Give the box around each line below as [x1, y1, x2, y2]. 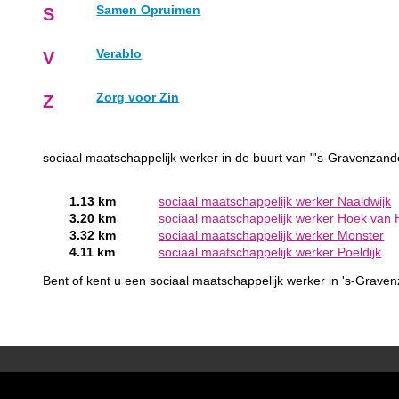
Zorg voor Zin [96, 90, 180, 104]
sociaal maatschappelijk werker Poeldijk [159, 245, 382, 259]
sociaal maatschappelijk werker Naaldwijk [159, 194, 392, 208]
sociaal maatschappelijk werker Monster [159, 228, 385, 242]
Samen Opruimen [96, 3, 201, 17]
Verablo [96, 46, 142, 61]
